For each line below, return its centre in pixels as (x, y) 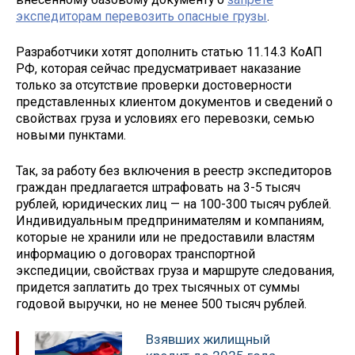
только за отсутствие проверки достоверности (154, 86)
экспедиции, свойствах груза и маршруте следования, (175, 270)
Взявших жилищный (208, 339)
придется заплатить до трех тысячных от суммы (158, 287)
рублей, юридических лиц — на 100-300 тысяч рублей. (174, 204)
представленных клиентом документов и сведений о (174, 102)
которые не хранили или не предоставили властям (165, 237)
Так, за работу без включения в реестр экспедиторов (174, 170)
